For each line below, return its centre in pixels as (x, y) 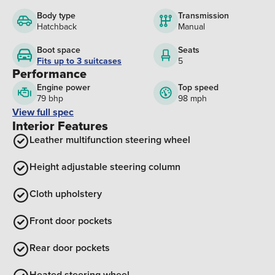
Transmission (203, 16)
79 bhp (50, 99)
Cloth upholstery (66, 194)
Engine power (64, 87)
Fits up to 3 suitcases (79, 61)
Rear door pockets (70, 248)
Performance (49, 74)
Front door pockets (71, 221)
